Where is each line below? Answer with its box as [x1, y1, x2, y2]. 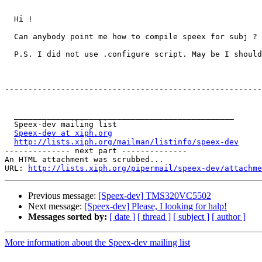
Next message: [28, 201, 84, 212]
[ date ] [109, 212, 135, 222]
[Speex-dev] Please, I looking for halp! [84, 201, 227, 212]
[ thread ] [137, 212, 171, 222]
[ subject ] [173, 212, 209, 222]
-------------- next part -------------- [5, 146, 187, 156]
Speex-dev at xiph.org [14, 129, 112, 138]
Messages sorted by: [28, 212, 107, 222]
